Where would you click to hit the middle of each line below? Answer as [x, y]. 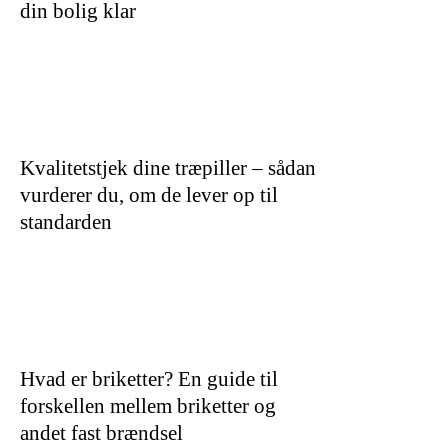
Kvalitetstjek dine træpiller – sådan [168, 167]
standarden [66, 221]
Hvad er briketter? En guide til [149, 378]
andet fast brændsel [101, 432]
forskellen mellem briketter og [148, 405]
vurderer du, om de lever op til [149, 194]
